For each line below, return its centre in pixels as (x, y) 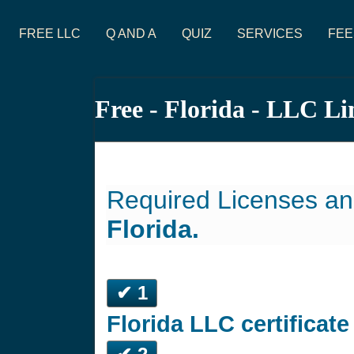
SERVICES (269, 34)
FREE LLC (49, 34)
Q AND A (131, 34)
